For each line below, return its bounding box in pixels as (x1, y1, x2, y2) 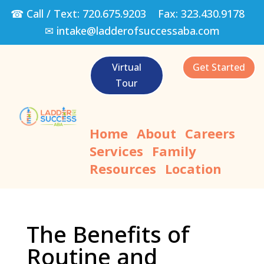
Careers (184, 124, 235, 142)
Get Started (192, 60, 245, 74)
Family (151, 141, 196, 160)
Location (164, 159, 222, 177)
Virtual (111, 60, 141, 74)
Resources (89, 159, 156, 177)
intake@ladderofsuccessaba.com (56, 24, 220, 38)
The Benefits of (26, 218, 190, 249)
